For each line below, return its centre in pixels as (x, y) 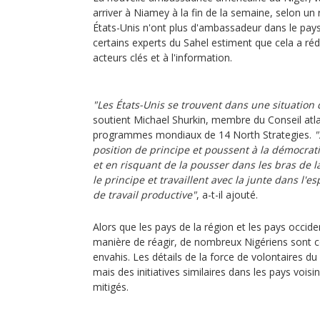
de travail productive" (145, 195)
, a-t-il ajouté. (227, 195)
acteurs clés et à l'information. (162, 57)
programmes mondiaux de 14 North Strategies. (204, 135)
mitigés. (112, 287)
